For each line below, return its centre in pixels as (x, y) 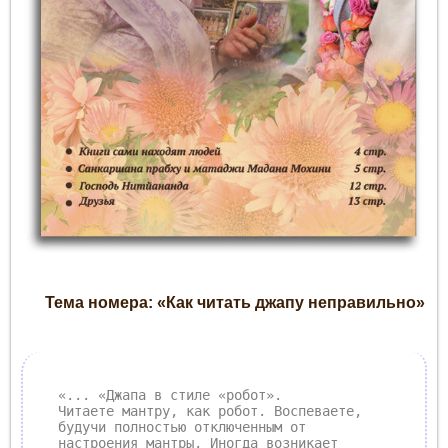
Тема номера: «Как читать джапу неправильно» (235, 302)
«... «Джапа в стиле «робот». (170, 394)
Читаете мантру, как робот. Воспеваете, (210, 410)
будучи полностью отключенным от (182, 426)
